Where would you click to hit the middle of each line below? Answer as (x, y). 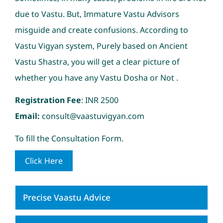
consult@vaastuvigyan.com (93, 116)
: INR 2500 (100, 100)
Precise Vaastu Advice (66, 197)
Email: (28, 116)
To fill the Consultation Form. (69, 138)
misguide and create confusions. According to (101, 30)
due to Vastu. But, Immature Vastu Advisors (97, 14)
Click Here (44, 161)
